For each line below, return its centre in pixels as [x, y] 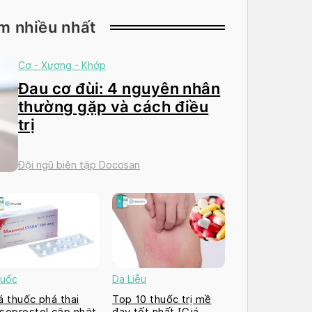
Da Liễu [130, 279]
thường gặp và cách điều [114, 106]
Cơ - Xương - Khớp [62, 65]
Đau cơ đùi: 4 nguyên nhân [119, 88]
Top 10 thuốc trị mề [162, 299]
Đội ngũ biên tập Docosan [79, 165]
